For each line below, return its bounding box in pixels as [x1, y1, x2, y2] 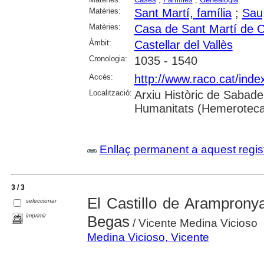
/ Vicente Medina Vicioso [129, 217, 258, 230]
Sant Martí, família [134, 6, 232, 19]
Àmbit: [88, 38, 111, 47]
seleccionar [26, 197, 57, 204]
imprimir [26, 212, 47, 219]
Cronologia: [88, 54, 127, 63]
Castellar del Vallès [134, 38, 233, 51]
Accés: [88, 72, 113, 81]
